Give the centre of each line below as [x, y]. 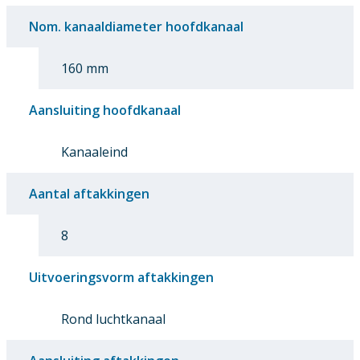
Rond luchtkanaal [113, 319]
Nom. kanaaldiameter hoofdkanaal [136, 26]
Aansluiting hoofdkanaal [105, 110]
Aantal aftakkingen [89, 193]
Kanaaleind [94, 151]
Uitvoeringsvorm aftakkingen [121, 277]
